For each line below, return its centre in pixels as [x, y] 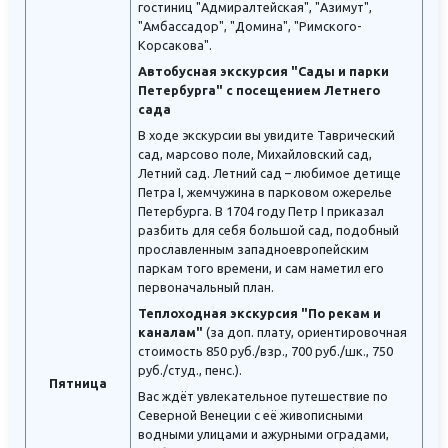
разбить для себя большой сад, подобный [268, 230]
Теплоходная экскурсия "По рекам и [259, 313]
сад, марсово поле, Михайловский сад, [255, 154]
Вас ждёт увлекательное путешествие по [263, 396]
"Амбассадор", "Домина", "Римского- [250, 26]
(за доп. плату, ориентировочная [306, 332]
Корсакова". [175, 45]
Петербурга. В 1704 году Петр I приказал [261, 211]
